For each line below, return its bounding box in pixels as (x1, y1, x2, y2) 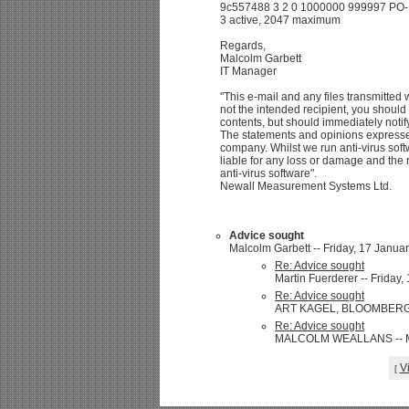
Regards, (220, 39, 266, 52)
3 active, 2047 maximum (220, 14, 341, 26)
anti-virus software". (220, 167, 317, 180)
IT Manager (220, 65, 277, 78)
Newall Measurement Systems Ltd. (220, 180, 392, 193)
